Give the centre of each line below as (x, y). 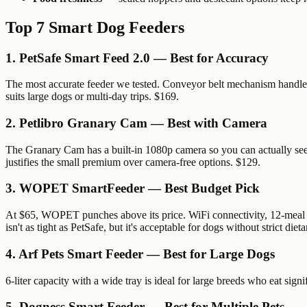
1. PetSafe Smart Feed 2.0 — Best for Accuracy (137, 58)
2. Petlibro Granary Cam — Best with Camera (136, 123)
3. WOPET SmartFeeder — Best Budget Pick (133, 188)
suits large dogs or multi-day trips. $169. (92, 97)
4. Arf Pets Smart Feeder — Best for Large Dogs (140, 254)
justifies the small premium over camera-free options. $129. (133, 162)
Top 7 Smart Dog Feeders (95, 27)
